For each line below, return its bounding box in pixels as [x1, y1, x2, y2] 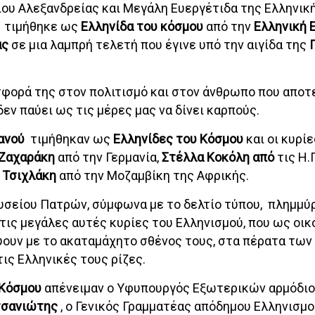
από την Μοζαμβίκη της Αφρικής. [56, 168, 249, 183]
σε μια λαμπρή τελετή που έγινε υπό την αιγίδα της [8, 37, 309, 52]
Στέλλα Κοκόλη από [161, 150, 274, 165]
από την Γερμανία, [54, 150, 162, 165]
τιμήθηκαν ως [30, 131, 113, 146]
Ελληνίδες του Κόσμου [112, 131, 246, 146]
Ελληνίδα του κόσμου [80, 19, 203, 34]
